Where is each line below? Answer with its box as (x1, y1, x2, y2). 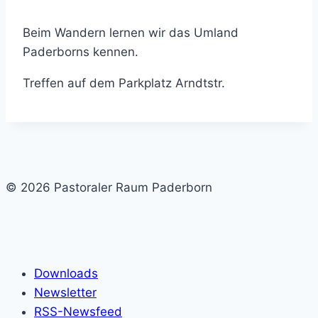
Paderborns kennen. (23, 45, 138, 60)
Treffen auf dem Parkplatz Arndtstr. (23, 76, 225, 91)
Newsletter (34, 285, 97, 300)
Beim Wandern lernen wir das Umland (23, 26, 238, 40)
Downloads (34, 266, 98, 281)
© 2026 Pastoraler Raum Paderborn (6, 180, 212, 195)
